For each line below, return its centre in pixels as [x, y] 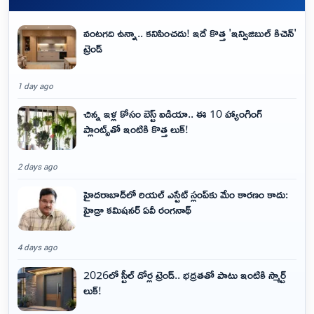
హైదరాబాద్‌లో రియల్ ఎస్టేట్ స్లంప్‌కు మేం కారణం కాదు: [186, 194]
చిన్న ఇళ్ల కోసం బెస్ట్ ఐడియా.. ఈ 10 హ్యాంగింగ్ [173, 113]
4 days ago [37, 247]
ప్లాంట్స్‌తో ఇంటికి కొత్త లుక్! [136, 129]
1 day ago [35, 86]
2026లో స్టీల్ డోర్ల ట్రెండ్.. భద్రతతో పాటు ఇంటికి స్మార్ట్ [185, 274]
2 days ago [37, 166]
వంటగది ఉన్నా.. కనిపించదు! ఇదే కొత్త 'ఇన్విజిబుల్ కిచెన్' [190, 33]
